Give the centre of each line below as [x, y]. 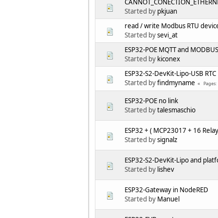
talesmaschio [176, 110]
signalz [167, 140]
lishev [166, 170]
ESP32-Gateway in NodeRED [166, 190]
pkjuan [167, 11]
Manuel [168, 199]
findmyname [176, 83]
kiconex [169, 59]
